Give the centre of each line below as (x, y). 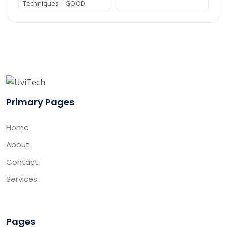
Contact (22, 162)
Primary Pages (40, 102)
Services (22, 179)
